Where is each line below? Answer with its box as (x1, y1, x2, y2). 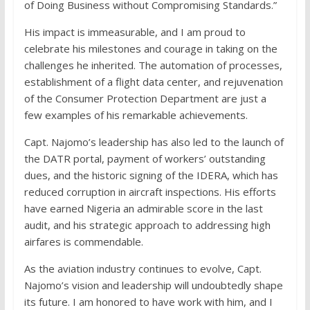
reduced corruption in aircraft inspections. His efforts (24, 185, 276, 199)
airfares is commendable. (24, 235, 143, 249)
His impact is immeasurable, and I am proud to (24, 25, 246, 39)
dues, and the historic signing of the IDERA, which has (24, 168, 278, 183)
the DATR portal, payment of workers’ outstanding (24, 152, 266, 166)
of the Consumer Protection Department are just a (24, 91, 266, 106)
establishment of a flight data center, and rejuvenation (24, 75, 283, 89)
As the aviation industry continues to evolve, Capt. (24, 262, 262, 276)
